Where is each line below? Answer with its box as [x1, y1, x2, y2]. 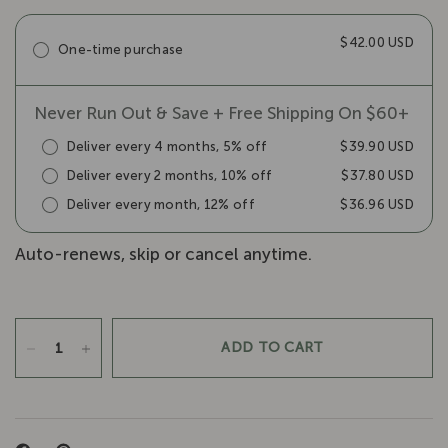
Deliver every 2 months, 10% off [66, 167, 273, 183]
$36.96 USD [340, 196, 414, 212]
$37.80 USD [341, 167, 414, 183]
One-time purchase [58, 41, 184, 57]
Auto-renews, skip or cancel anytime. [15, 243, 313, 264]
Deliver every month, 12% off [66, 196, 255, 212]
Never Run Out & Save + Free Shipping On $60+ [34, 102, 409, 123]
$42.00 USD [340, 34, 414, 50]
